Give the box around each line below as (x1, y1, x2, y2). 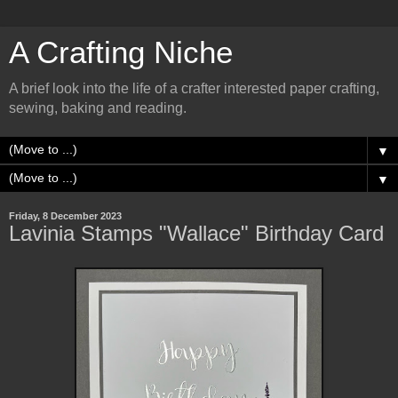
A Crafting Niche (9, 36, 233, 69)
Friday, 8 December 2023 (9, 211, 122, 221)
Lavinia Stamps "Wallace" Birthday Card (9, 221, 384, 245)
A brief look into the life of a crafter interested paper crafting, (9, 81, 379, 96)
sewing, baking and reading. (9, 100, 187, 115)
